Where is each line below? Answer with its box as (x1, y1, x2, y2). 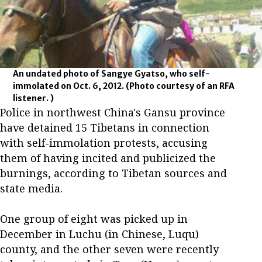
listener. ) (13, 92, 54, 104)
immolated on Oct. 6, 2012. (13, 80, 126, 91)
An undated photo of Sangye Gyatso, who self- (13, 68, 211, 79)
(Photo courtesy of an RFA (126, 80, 235, 91)
